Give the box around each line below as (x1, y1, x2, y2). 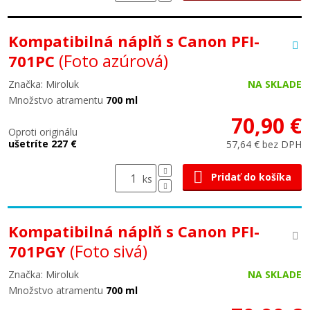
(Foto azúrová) (59, 49, 168, 72)
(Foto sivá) (70, 239, 147, 262)
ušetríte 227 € (8, 137, 77, 150)
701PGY (8, 241, 70, 262)
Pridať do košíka (211, 170, 291, 183)
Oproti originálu (8, 125, 77, 138)
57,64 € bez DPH (226, 138, 302, 151)
